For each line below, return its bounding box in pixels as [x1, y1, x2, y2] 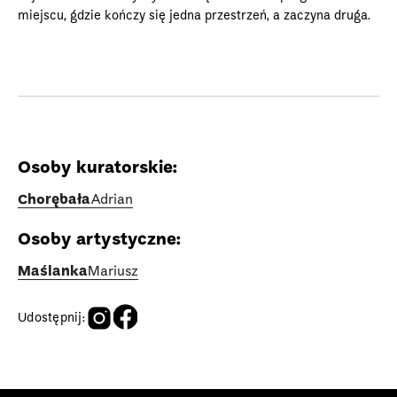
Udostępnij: [18, 311, 85, 324]
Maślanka [18, 264, 88, 279]
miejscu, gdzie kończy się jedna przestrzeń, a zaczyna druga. [18, 9, 370, 22]
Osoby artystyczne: [18, 231, 181, 248]
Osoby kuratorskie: [18, 160, 177, 176]
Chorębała [18, 192, 90, 207]
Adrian [90, 192, 133, 207]
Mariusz [88, 264, 138, 279]
